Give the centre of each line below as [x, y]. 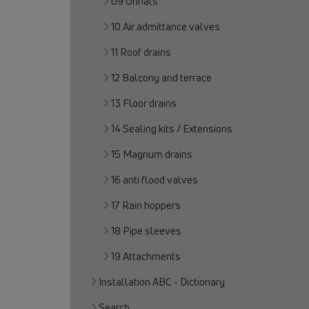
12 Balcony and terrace [161, 78]
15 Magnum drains [152, 154]
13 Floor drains [144, 103]
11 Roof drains [141, 52]
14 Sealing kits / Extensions [172, 129]
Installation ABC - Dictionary [162, 282]
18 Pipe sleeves [146, 231]
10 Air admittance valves [166, 27]
